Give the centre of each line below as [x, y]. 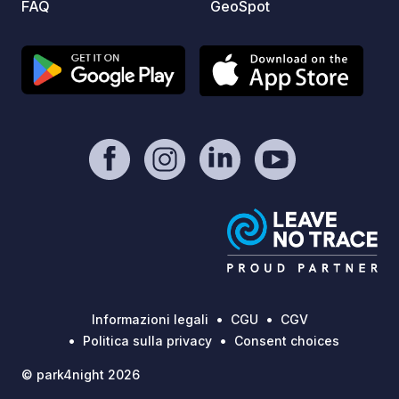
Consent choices [286, 341]
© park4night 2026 [81, 375]
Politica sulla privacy [147, 341]
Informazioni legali [150, 320]
